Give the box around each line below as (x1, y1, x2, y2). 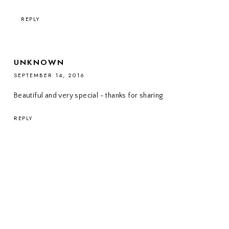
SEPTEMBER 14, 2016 (13, 71, 85, 80)
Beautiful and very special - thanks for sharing (13, 91, 163, 100)
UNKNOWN (13, 57, 65, 68)
